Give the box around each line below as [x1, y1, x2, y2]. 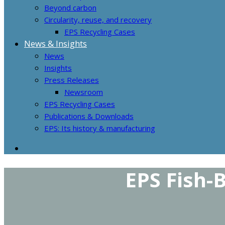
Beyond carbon [44, 3, 96, 13]
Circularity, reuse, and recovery [44, 15, 152, 25]
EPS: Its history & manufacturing [44, 123, 155, 134]
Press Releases [44, 75, 99, 85]
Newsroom [64, 87, 103, 97]
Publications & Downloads [44, 111, 134, 122]
